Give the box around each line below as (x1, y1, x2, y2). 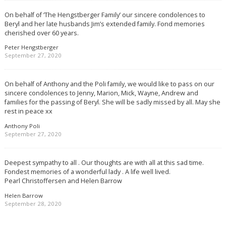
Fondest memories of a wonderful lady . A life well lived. (4, 167, 171, 177)
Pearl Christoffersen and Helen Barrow (4, 176, 122, 186)
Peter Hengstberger (4, 43, 59, 51)
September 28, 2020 (4, 199, 62, 207)
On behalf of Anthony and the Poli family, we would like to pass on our (4, 79, 214, 89)
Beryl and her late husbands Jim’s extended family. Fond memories (4, 19, 205, 28)
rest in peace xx (4, 106, 52, 116)
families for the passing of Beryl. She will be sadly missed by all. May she (4, 97, 220, 107)
